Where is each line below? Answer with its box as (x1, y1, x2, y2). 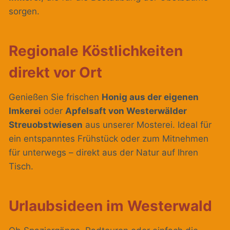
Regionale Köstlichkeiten (9, 42, 183, 60)
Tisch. (9, 161, 33, 172)
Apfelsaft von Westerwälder (65, 106, 187, 117)
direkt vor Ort (9, 64, 102, 82)
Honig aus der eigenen (102, 92, 199, 103)
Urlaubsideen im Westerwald (9, 197, 212, 215)
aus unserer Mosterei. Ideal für (83, 120, 212, 130)
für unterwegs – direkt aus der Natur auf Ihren (9, 147, 198, 158)
